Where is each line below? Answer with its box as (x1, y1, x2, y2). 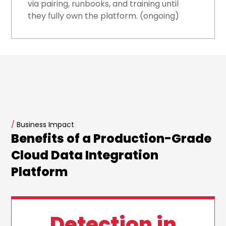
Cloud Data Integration (11, 147, 159, 164)
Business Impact (15, 120, 75, 130)
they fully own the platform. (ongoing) (28, 10, 180, 22)
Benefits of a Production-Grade (11, 130, 212, 147)
